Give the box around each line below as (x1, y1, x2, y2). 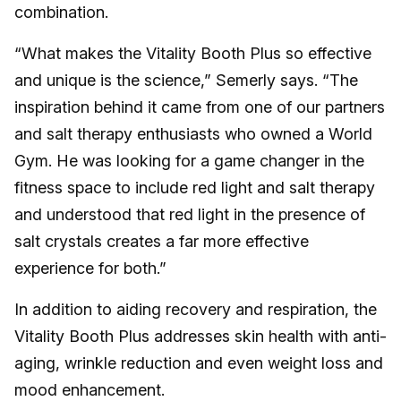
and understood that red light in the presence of (14, 204, 365, 224)
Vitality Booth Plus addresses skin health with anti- (14, 326, 387, 346)
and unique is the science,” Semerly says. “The (14, 70, 358, 90)
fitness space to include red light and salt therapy (14, 177, 375, 197)
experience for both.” (14, 258, 166, 277)
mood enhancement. (14, 380, 165, 399)
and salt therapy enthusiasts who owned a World (14, 124, 372, 143)
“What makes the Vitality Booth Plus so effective (14, 43, 371, 63)
